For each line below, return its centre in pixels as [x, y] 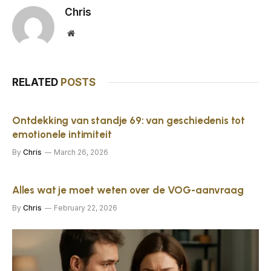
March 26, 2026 [81, 152]
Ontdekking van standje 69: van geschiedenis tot [129, 121]
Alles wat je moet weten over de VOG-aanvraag [128, 190]
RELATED [36, 83]
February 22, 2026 [86, 208]
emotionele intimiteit [62, 135]
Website [87, 33]
